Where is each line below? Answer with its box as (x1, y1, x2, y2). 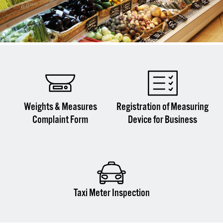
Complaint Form (32, 113, 89, 126)
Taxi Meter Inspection (73, 186, 150, 200)
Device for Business (128, 113, 198, 126)
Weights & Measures (23, 100, 97, 113)
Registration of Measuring (116, 100, 209, 113)
